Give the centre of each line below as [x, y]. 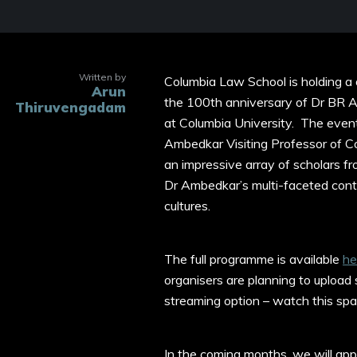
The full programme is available [253, 259]
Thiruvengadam [71, 107]
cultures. [189, 206]
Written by [102, 77]
